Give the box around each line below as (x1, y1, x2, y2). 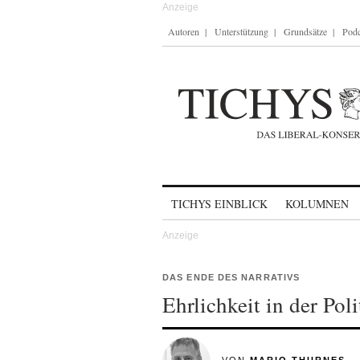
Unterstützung (215, 25, 268, 38)
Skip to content (162, 190, 247, 203)
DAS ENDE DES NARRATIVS (162, 272, 301, 282)
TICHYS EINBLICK (171, 196, 268, 211)
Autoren (168, 25, 199, 38)
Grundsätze (284, 25, 327, 38)
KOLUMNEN (285, 196, 349, 211)
